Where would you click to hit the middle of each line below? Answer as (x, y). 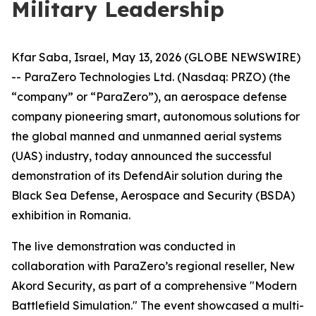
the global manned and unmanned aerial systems (146, 136)
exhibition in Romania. (71, 215)
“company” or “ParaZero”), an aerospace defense (149, 97)
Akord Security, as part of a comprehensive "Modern (154, 286)
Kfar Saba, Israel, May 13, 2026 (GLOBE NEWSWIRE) (156, 57)
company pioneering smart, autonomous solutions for (156, 116)
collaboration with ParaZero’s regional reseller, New (153, 266)
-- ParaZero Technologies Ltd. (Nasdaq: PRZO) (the (151, 77)
